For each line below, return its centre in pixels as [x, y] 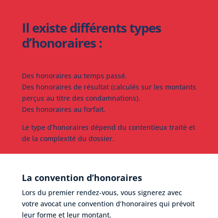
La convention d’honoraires [82, 177]
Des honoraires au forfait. [64, 109]
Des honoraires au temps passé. [74, 75]
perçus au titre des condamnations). [81, 98]
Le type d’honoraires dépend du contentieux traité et [108, 127]
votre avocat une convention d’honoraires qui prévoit [108, 203]
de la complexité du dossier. [68, 138]
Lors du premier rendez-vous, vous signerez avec [102, 192]
